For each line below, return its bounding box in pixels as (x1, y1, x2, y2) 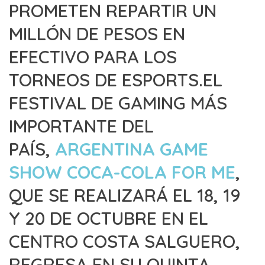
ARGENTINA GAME (55, 138, 208, 160)
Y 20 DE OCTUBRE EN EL (9, 207, 208, 230)
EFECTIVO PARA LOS (9, 46, 177, 68)
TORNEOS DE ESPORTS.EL (9, 69, 222, 91)
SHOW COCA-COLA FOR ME (9, 161, 235, 183)
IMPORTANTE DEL (9, 115, 154, 137)
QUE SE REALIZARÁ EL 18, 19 (9, 184, 241, 206)
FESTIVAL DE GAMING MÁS (9, 92, 227, 114)
